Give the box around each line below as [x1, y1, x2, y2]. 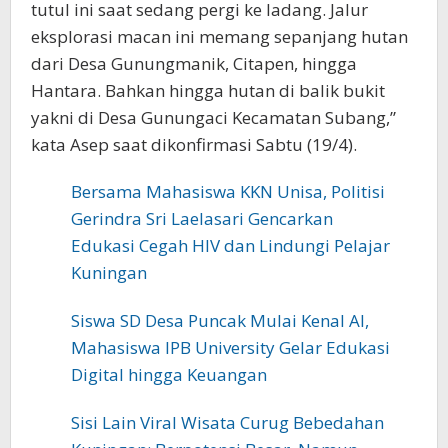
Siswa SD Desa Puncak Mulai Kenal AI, [71, 308, 369, 332]
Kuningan [71, 260, 147, 284]
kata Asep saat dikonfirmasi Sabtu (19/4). [31, 132, 357, 156]
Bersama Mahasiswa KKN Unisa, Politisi [71, 179, 385, 203]
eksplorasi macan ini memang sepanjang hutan [31, 24, 408, 48]
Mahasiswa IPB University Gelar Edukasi [71, 335, 390, 359]
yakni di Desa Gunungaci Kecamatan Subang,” [31, 105, 396, 129]
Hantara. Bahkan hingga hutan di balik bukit [31, 78, 385, 102]
